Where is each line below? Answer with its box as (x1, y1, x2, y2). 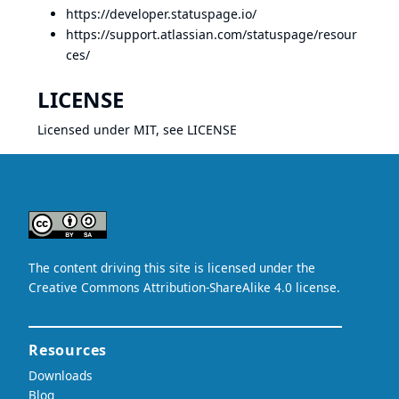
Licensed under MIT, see (37, 121, 187, 138)
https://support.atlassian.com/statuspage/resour (66, 26, 357, 43)
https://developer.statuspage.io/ (66, 5, 256, 22)
